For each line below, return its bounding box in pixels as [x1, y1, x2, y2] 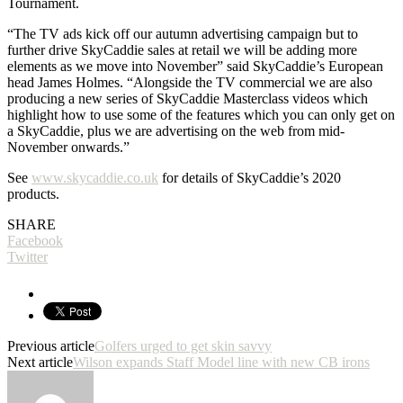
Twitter [7, 248, 48, 264]
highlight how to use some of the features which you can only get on [7, 106, 395, 122]
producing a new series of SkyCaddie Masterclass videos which [7, 90, 368, 106]
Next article [7, 354, 73, 370]
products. [7, 185, 59, 201]
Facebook [7, 232, 63, 248]
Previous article [7, 337, 94, 354]
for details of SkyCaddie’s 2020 [158, 169, 341, 185]
